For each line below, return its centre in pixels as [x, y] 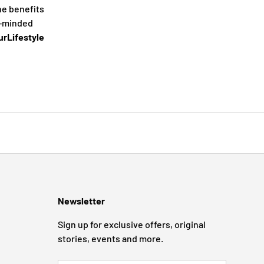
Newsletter [81, 200]
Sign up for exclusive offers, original [132, 224]
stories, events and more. [110, 238]
